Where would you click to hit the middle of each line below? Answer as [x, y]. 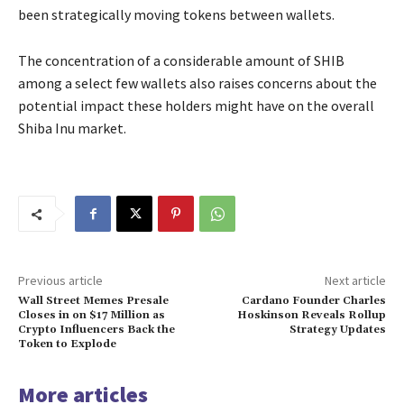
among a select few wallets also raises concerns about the [197, 83]
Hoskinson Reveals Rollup [311, 316]
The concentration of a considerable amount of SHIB [181, 61]
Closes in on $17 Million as [92, 316]
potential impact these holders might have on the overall [196, 106]
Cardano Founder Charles [313, 301]
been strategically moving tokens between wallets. [176, 15]
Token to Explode [67, 344]
